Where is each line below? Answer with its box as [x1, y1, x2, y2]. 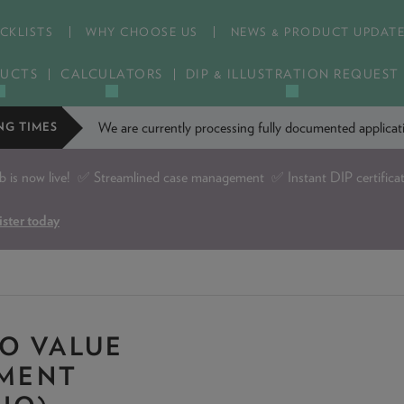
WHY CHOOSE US [86, 25, 198, 39]
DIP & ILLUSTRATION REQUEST [185, 67, 399, 81]
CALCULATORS [60, 67, 163, 81]
